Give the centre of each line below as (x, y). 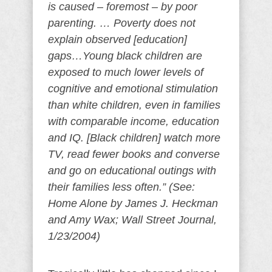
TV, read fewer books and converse (134, 154)
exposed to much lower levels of (126, 72)
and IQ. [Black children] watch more (134, 138)
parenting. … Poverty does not (122, 23)
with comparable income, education (134, 121)
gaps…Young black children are (125, 56)
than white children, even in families (134, 105)
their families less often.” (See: (121, 187)
